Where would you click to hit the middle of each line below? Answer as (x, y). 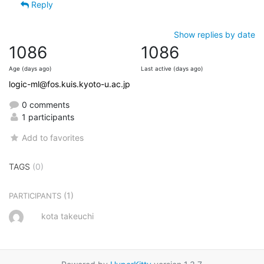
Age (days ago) (30, 68)
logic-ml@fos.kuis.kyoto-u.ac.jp (70, 84)
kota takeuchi (67, 216)
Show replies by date (214, 34)
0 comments (44, 104)
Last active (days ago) (172, 68)
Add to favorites (53, 137)
